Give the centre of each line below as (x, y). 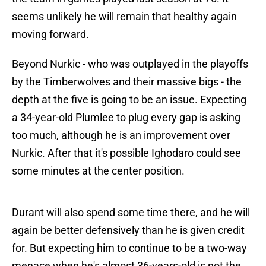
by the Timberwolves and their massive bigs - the (127, 82)
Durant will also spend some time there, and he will (131, 213)
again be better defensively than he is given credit (128, 230)
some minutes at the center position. (98, 171)
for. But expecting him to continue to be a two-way (129, 248)
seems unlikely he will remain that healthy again (124, 17)
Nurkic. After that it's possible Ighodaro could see (126, 153)
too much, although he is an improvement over (121, 135)
